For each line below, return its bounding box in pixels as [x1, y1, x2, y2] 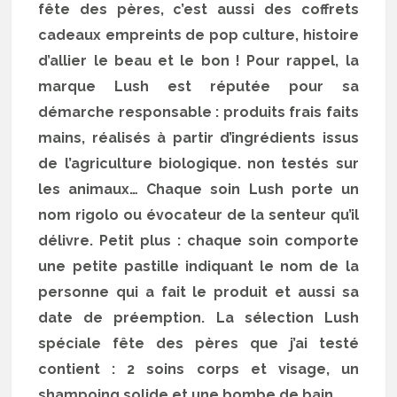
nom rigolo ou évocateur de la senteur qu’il [38, 206, 359, 223]
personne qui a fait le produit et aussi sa [38, 284, 359, 300]
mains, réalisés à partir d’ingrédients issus [38, 129, 359, 146]
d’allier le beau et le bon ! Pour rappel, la [38, 52, 359, 69]
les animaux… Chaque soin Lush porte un [38, 181, 359, 198]
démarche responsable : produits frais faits [38, 104, 359, 121]
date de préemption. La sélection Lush [38, 309, 359, 326]
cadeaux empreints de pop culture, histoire [38, 27, 359, 43]
